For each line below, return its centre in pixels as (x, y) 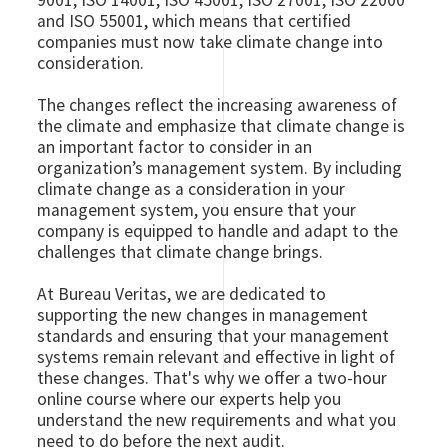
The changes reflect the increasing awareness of (217, 105)
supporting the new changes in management (203, 315)
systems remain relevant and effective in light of (216, 357)
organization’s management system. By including (220, 168)
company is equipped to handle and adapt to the (218, 231)
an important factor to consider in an (175, 147)
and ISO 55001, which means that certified (194, 21)
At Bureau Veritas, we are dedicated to (182, 294)
